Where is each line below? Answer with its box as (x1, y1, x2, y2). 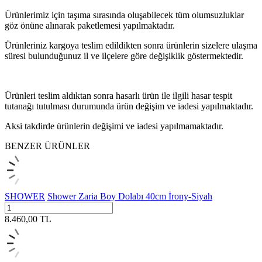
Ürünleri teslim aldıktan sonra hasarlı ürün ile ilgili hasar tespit (5, 90, 232, 101)
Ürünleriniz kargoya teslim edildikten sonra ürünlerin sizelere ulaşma (5, 40, 257, 50)
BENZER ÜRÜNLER (5, 140, 90, 151)
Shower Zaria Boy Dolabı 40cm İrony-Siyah (47, 191, 212, 201)
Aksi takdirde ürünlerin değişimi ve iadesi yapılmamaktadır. (5, 120, 223, 131)
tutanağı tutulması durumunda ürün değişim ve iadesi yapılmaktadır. (5, 101, 253, 111)
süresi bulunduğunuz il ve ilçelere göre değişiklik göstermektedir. (5, 50, 243, 61)
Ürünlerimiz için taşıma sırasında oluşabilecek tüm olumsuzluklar (5, 9, 244, 20)
